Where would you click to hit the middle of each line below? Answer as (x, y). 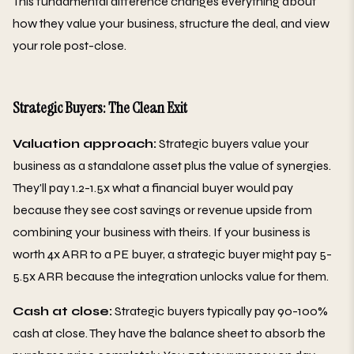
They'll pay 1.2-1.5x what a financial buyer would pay (153, 187)
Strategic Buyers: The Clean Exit (100, 107)
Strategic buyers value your (233, 143)
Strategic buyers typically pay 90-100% (220, 311)
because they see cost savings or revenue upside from (162, 209)
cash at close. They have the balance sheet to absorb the (169, 333)
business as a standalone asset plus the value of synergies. (172, 165)
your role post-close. (70, 45)
